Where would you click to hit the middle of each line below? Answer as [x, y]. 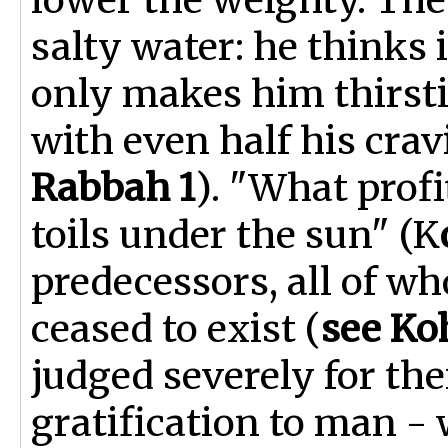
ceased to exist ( [176, 328]
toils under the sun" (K [235, 234]
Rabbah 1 [113, 187]
